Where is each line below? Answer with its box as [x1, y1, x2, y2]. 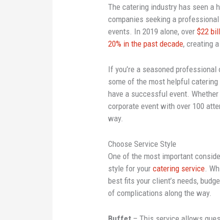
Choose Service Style [108, 139, 177, 149]
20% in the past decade [108, 38, 184, 49]
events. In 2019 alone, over [108, 26, 197, 36]
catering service [153, 164, 205, 174]
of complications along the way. [108, 188, 212, 198]
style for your [108, 164, 153, 174]
